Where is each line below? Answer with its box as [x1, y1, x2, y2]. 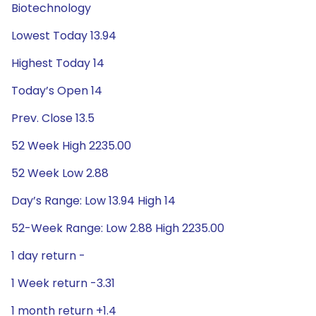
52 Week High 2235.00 [11, 138, 131, 154]
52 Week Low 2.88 [11, 165, 109, 181]
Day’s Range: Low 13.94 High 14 [11, 193, 176, 209]
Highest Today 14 [11, 55, 104, 71]
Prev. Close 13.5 [11, 110, 95, 126]
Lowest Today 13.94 [11, 28, 116, 44]
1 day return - [11, 248, 85, 264]
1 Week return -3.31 [11, 275, 115, 291]
